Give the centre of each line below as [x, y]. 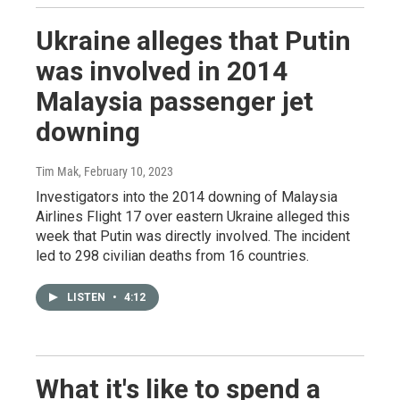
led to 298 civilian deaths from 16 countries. [172, 256]
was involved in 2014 [162, 71]
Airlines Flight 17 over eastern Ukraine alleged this [193, 217]
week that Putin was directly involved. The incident [193, 236]
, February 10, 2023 [126, 171]
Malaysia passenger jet [175, 101]
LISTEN [87, 297]
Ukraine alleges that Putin [193, 41]
